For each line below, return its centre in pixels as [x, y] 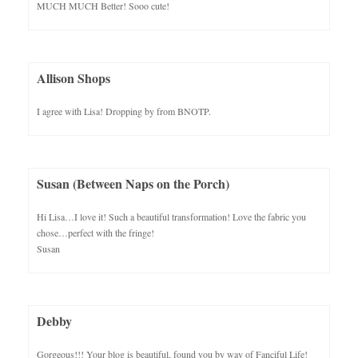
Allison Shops [74, 78]
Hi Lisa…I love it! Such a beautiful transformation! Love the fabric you [171, 216]
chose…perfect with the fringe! [95, 232]
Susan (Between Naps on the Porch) [133, 183]
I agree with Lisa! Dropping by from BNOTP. [124, 111]
